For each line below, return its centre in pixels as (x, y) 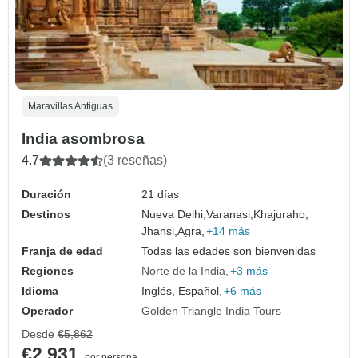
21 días (161, 195)
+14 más (229, 231)
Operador (47, 311)
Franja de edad (62, 251)
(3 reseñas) (135, 161)
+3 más (249, 271)
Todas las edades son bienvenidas (229, 251)
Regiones (48, 271)
